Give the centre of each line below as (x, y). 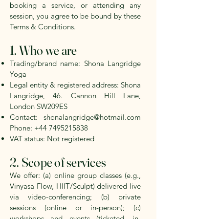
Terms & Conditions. (43, 27)
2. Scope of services (58, 163)
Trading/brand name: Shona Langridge (75, 64)
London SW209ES (39, 107)
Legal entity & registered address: (65, 85)
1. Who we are (44, 51)
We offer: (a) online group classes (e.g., (75, 175)
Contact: (27, 117)
